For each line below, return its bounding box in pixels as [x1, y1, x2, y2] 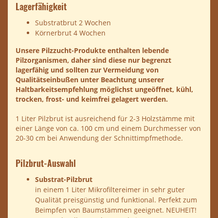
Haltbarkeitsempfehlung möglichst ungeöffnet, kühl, [16, 84, 193, 94]
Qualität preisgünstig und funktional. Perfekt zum [35, 195, 197, 204]
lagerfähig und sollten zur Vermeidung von [16, 65, 159, 74]
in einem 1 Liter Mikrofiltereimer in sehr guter [35, 184, 185, 194]
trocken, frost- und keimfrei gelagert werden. [16, 94, 168, 104]
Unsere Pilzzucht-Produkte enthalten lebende [16, 45, 169, 55]
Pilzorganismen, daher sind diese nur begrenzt [16, 55, 171, 65]
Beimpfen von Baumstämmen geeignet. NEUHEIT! [35, 205, 197, 215]
